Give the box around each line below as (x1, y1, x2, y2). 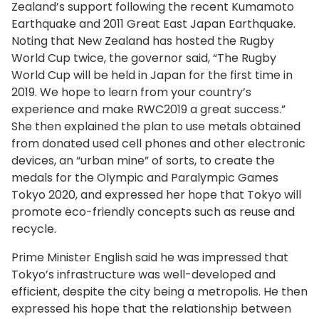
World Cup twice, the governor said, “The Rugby (11, 50, 276, 67)
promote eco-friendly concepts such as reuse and (11, 204, 295, 221)
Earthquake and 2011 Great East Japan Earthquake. (11, 16, 296, 33)
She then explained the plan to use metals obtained (11, 118, 300, 135)
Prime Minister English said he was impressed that (11, 249, 288, 266)
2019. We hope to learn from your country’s (11, 84, 251, 101)
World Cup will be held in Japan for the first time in (11, 67, 293, 84)
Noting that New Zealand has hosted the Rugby (11, 33, 274, 50)
